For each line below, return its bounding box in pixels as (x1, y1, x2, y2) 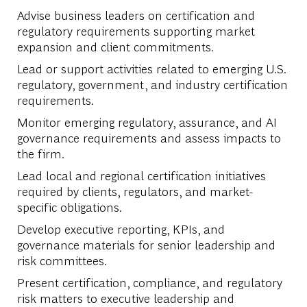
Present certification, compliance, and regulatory (16, 273, 282, 290)
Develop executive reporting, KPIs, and (16, 220, 225, 236)
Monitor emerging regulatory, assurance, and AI (16, 113, 277, 130)
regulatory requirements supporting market (16, 22, 255, 38)
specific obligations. (16, 198, 122, 214)
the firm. (16, 145, 64, 161)
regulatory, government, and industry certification (16, 75, 288, 92)
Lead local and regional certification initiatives (16, 167, 266, 183)
